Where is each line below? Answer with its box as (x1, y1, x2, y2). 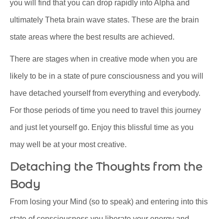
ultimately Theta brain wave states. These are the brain (10, 16, 199, 24)
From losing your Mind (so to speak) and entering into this (10, 197, 208, 206)
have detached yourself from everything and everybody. (10, 89, 200, 98)
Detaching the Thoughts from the (10, 160, 202, 174)
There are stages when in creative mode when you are (10, 55, 197, 64)
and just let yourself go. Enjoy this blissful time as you (10, 123, 194, 132)
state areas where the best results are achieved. (10, 33, 175, 42)
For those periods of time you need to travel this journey (10, 106, 201, 115)
